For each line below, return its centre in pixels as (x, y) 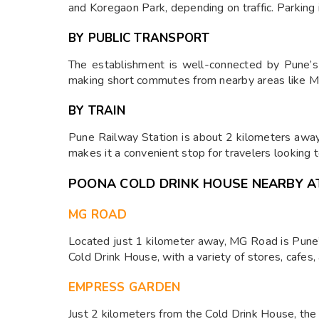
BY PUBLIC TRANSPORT (139, 38)
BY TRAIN (97, 111)
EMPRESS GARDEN (125, 287)
